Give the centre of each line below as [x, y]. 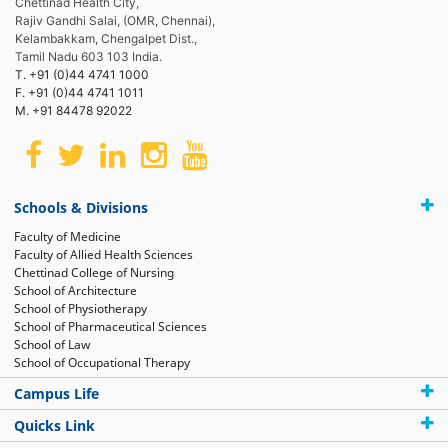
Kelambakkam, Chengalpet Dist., [106, 38]
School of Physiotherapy [80, 308]
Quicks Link [54, 425]
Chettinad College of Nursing [94, 272]
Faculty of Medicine [67, 236]
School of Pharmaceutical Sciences [110, 326]
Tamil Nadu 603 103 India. [88, 56]
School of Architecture [75, 290]
